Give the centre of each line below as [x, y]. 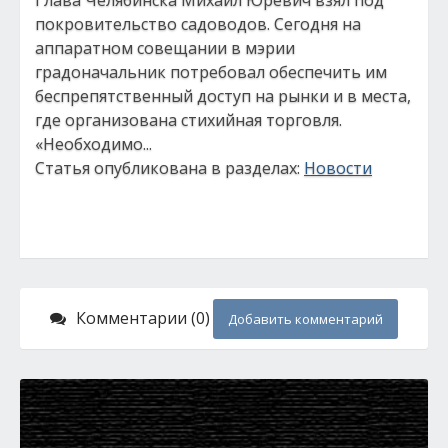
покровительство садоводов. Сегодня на [198, 24]
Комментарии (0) [143, 318]
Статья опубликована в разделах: [169, 168]
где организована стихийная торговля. [188, 120]
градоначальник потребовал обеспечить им [211, 72]
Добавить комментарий [305, 319]
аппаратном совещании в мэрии [165, 48]
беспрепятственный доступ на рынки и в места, [223, 96]
